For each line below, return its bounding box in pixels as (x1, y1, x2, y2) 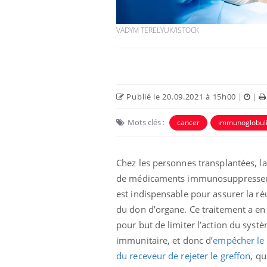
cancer (177, 117, 200, 128)
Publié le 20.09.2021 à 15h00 (124, 91, 237, 103)
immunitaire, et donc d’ (116, 234, 213, 247)
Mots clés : (128, 117, 164, 128)
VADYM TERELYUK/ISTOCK (116, 25, 199, 36)
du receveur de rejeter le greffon (116, 250, 251, 262)
